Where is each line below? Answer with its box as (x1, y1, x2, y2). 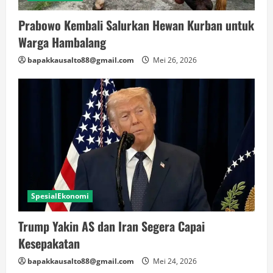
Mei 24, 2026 (151, 256, 197, 267)
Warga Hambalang (18, 32, 106, 51)
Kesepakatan (18, 234, 80, 253)
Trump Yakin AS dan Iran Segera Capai (18, 217, 205, 236)
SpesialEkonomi (31, 191, 89, 202)
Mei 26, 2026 (151, 54, 197, 65)
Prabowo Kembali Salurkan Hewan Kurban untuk (18, 15, 254, 34)
